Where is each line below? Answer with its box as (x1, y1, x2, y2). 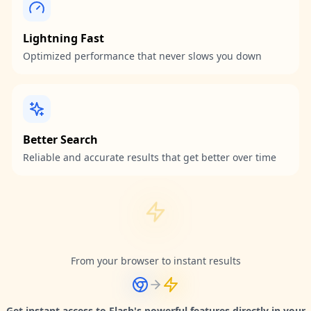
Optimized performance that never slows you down (23, 49, 262, 62)
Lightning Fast (23, 31, 104, 46)
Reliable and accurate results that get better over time (23, 151, 276, 164)
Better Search (23, 132, 98, 147)
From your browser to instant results (70, 254, 241, 267)
